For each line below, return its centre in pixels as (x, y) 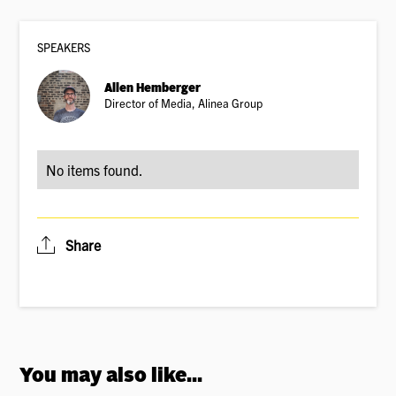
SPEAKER (61, 48)
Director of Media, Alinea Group (184, 103)
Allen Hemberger (153, 89)
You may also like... (111, 377)
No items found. (95, 170)
